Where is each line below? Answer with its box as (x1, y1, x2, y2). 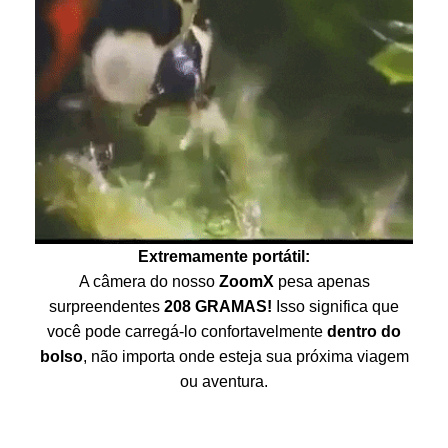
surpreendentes (49, 297, 164, 315)
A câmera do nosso (78, 272, 219, 290)
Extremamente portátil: (138, 247, 310, 265)
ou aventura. (180, 372, 268, 390)
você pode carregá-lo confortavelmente (47, 322, 327, 340)
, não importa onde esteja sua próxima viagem (82, 347, 409, 365)
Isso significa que (272, 297, 399, 315)
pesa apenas (273, 272, 370, 290)
